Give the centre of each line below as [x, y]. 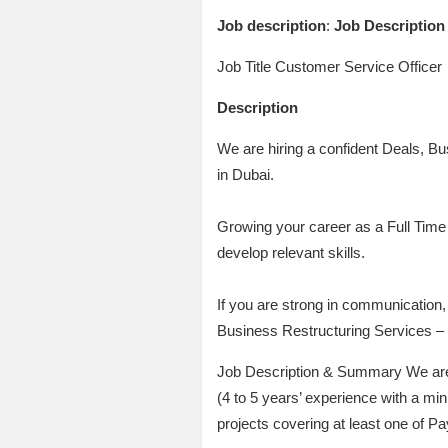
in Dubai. [245, 175]
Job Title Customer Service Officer [329, 67]
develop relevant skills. [290, 253]
